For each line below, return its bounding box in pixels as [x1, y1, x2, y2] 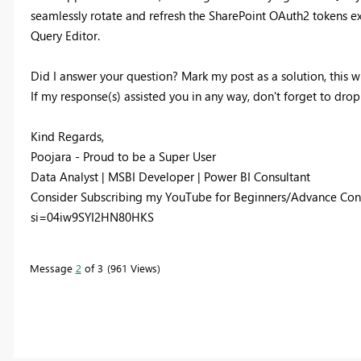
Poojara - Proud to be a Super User [30, 147, 216, 164]
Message [29, 260, 76, 275]
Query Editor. [30, 27, 100, 44]
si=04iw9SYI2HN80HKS [30, 208, 154, 225]
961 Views [110, 260, 157, 275]
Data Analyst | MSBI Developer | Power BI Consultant [30, 168, 310, 185]
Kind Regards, [30, 127, 104, 144]
